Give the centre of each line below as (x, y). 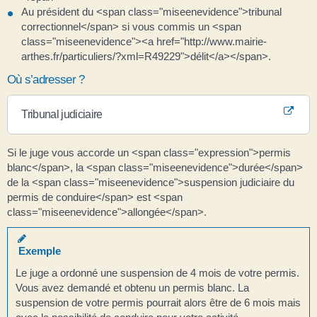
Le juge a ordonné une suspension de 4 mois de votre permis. (158, 273)
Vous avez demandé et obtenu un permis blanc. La (133, 288)
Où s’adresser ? (46, 80)
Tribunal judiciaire (62, 114)
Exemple (39, 250)
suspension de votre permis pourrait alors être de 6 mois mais (158, 302)
